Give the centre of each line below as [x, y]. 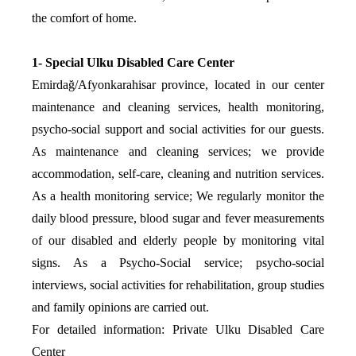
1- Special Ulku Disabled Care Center [133, 62]
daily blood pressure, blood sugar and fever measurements [178, 218]
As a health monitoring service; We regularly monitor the [178, 196]
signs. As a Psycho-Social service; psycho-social [178, 263]
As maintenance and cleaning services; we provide [178, 151]
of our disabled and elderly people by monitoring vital [178, 240]
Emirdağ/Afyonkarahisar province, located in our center [178, 85]
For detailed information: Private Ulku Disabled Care [178, 329]
